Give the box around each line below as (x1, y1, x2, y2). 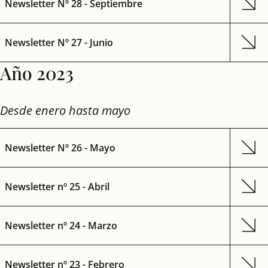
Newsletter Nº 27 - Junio (5, 36, 113, 49)
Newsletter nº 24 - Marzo (5, 219, 117, 232)
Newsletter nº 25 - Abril (5, 180, 109, 193)
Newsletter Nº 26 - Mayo (5, 141, 115, 154)
